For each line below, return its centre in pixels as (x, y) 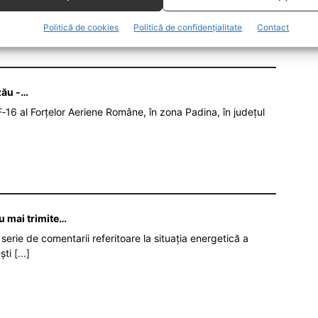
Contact (273, 27)
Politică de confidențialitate (188, 27)
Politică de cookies (81, 27)
